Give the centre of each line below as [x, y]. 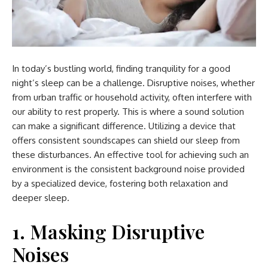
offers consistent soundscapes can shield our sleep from [126, 141]
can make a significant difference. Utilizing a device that [124, 126]
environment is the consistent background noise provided [128, 169]
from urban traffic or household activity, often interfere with [132, 98]
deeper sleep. [41, 198]
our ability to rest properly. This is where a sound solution [128, 112]
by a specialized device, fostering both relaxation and [120, 184]
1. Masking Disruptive [108, 232]
